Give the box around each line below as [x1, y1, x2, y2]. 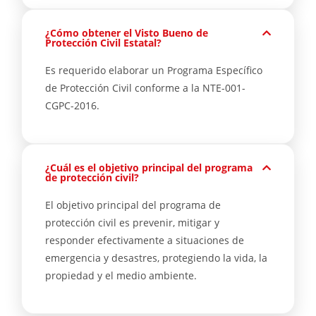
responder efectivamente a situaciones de [45, 233, 244, 247]
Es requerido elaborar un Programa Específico [45, 63, 262, 77]
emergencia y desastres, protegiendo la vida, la [45, 251, 267, 265]
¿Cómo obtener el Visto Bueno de [45, 26, 208, 39]
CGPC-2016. [45, 99, 99, 112]
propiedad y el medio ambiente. [45, 269, 197, 282]
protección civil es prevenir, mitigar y [45, 216, 219, 229]
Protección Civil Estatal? [45, 36, 162, 49]
